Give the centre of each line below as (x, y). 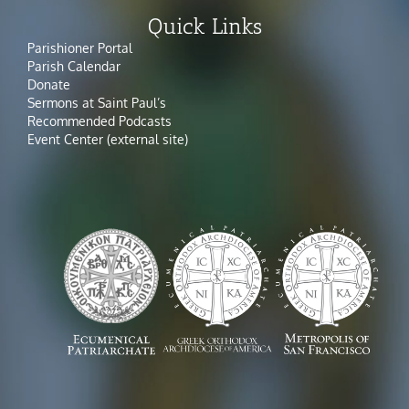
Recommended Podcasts (101, 121)
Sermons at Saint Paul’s (97, 103)
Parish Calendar (74, 67)
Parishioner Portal (80, 48)
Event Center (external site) (108, 140)
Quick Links (204, 26)
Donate (49, 85)
